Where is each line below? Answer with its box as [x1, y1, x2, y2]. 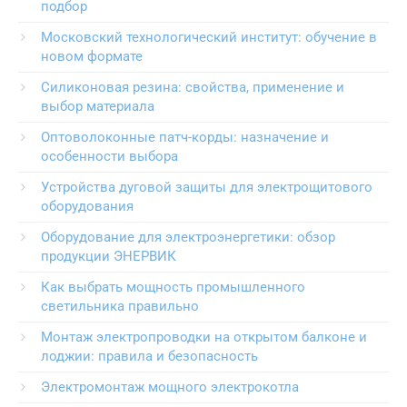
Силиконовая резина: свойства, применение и [41, 79, 344, 96]
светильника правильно [41, 298, 199, 315]
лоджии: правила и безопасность [41, 348, 258, 365]
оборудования [41, 198, 134, 215]
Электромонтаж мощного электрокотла [41, 379, 299, 396]
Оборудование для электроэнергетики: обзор [41, 229, 335, 246]
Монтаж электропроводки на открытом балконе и [41, 329, 367, 346]
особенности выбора [41, 148, 178, 165]
